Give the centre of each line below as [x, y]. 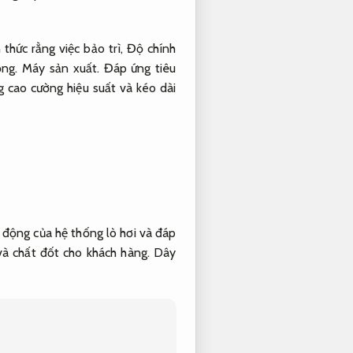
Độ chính [151, 49]
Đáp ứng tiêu [140, 69]
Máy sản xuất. [61, 69]
